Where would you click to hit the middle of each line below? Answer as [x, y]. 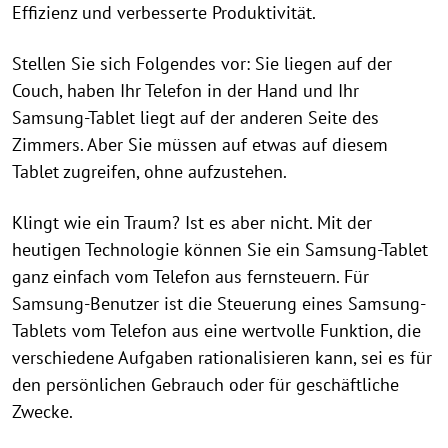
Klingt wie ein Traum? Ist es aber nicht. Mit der [192, 222]
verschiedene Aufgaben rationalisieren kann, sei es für [222, 357]
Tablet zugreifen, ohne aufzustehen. [149, 171]
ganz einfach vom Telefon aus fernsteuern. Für [190, 276]
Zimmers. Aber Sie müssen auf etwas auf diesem [200, 144]
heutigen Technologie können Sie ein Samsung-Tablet [220, 249]
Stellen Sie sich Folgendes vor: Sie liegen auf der [202, 63]
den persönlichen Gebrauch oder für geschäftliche [205, 384]
